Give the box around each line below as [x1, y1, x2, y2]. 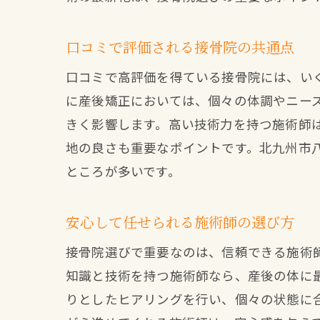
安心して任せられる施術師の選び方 [66, 211, 294, 232]
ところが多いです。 [66, 162, 181, 180]
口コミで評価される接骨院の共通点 [66, 36, 294, 57]
